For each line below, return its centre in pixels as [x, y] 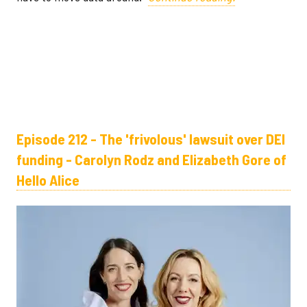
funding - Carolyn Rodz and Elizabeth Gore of [151, 159]
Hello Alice [48, 180]
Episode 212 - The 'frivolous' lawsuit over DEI [151, 139]
